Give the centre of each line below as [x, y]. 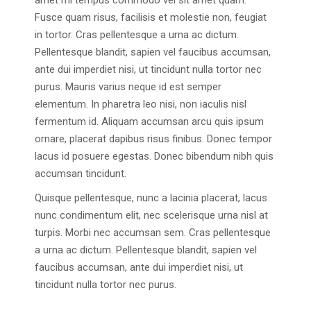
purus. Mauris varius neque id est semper [128, 87]
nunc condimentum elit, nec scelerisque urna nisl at [151, 216]
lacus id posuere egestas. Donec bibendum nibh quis [154, 157]
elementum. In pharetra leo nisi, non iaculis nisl [141, 104]
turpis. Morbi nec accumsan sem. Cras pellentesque [153, 233]
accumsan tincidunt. [81, 174]
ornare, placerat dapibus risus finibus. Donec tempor [153, 139]
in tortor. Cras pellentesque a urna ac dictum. [137, 35]
